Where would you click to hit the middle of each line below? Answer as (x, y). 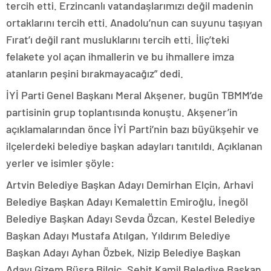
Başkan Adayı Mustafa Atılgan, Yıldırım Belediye (118, 235)
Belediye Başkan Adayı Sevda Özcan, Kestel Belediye (131, 218)
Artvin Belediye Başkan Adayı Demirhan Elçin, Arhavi (130, 184)
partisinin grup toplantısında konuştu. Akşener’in (122, 112)
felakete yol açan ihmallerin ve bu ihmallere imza (120, 56)
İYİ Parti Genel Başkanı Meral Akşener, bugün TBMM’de (135, 95)
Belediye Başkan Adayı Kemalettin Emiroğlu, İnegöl (127, 201)
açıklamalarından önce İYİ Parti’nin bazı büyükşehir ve (132, 129)
